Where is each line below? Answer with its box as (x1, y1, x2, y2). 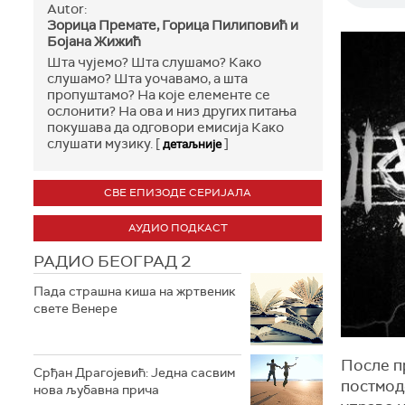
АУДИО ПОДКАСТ (127, 221, 228, 235)
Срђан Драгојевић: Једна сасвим (33, 364, 235, 381)
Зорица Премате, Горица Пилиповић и (47, 16, 298, 34)
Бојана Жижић (47, 33, 141, 51)
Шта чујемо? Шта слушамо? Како (47, 53, 261, 71)
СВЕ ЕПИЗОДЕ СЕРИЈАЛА (104, 185, 251, 200)
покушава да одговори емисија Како (47, 118, 284, 137)
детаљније (163, 137, 221, 152)
